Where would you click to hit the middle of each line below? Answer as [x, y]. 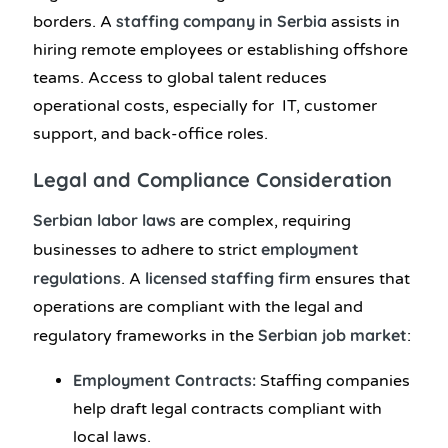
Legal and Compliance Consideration [212, 180]
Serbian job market [332, 334]
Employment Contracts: [166, 379]
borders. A [72, 22]
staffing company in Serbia [221, 21]
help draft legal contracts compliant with [227, 408]
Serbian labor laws [104, 219]
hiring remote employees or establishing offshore [220, 50]
